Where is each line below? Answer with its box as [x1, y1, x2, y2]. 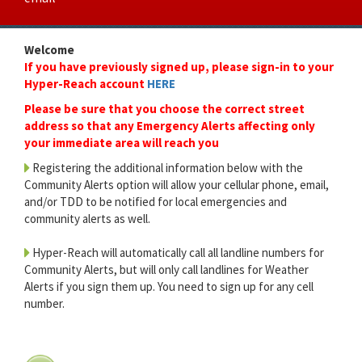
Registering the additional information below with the [30, 160, 303, 175]
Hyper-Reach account [24, 76, 147, 91]
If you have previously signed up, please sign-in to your [24, 59, 334, 74]
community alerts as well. [24, 211, 150, 226]
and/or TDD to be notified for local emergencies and [24, 194, 287, 209]
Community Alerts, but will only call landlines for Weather [24, 262, 309, 277]
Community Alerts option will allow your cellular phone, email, [24, 177, 329, 192]
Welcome [24, 42, 74, 57]
